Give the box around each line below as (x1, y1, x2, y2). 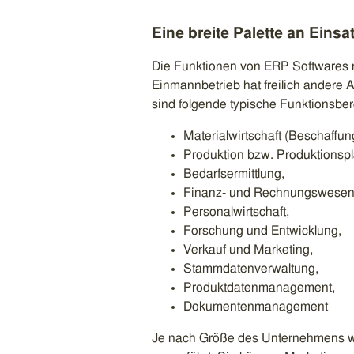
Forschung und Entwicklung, (183, 224, 341, 237)
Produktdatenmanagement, (183, 281, 335, 294)
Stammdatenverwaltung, (183, 262, 318, 275)
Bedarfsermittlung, (183, 167, 284, 180)
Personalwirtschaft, (183, 205, 289, 218)
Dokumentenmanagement (183, 299, 328, 313)
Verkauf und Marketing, (183, 243, 313, 256)
